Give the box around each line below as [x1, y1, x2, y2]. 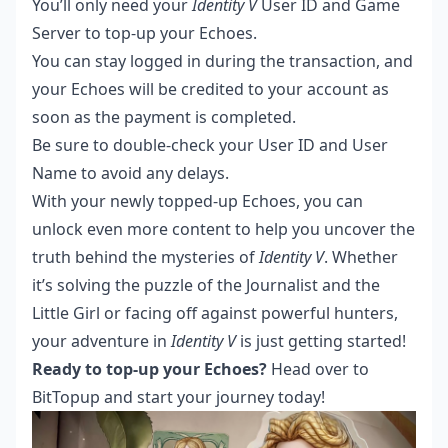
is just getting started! [236, 330, 406, 353]
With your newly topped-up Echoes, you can [32, 190, 363, 213]
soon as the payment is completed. [32, 106, 296, 129]
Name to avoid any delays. [32, 162, 229, 185]
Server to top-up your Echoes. [32, 22, 257, 45]
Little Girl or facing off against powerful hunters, [32, 302, 398, 325]
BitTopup [32, 386, 100, 409]
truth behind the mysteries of [32, 246, 259, 269]
